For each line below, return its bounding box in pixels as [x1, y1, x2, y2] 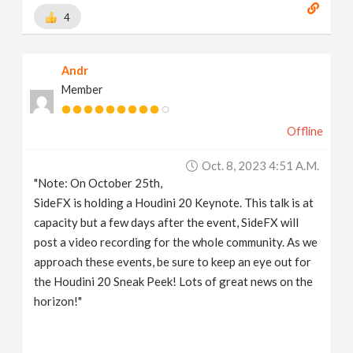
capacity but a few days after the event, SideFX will [34, 215, 299, 229]
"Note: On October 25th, [34, 176, 163, 190]
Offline [286, 124, 323, 138]
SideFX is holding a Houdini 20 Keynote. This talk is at [34, 195, 314, 210]
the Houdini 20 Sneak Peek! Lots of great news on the [34, 274, 314, 288]
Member [61, 83, 104, 96]
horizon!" [34, 294, 83, 308]
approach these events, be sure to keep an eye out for [34, 255, 312, 269]
